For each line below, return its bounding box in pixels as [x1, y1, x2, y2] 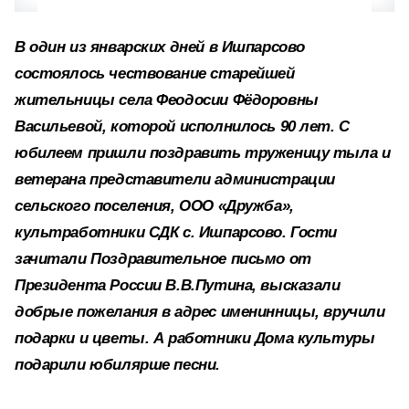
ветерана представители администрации [15, 171, 335, 188]
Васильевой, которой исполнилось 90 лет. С [15, 118, 350, 135]
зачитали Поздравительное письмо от [15, 250, 311, 267]
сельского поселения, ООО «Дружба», [15, 197, 294, 215]
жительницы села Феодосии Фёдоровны [15, 91, 319, 109]
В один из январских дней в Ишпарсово [15, 38, 305, 56]
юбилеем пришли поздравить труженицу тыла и [15, 144, 391, 162]
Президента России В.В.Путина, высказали [15, 277, 341, 294]
